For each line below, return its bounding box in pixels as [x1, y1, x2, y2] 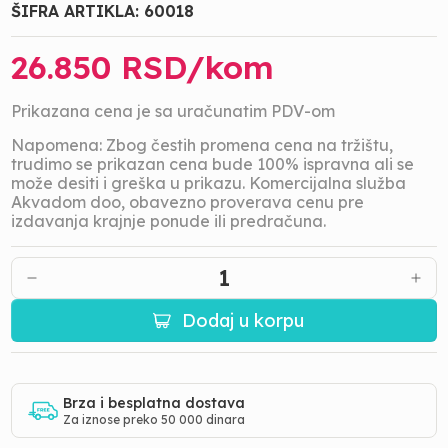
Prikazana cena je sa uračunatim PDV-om [11, 101, 336, 121]
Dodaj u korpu [182, 309, 304, 332]
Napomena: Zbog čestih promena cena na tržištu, [11, 135, 394, 155]
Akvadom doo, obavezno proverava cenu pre [11, 192, 365, 212]
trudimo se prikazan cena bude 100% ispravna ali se [11, 154, 415, 174]
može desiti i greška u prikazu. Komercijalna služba [11, 173, 407, 193]
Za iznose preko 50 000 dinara [63, 412, 246, 427]
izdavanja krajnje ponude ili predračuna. [11, 211, 327, 231]
